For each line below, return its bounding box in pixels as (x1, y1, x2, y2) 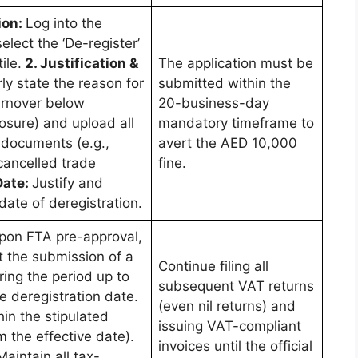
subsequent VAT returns (158, 278, 314, 295)
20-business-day (158, 95, 269, 112)
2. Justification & (22, 55, 138, 72)
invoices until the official (158, 338, 312, 355)
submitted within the (158, 75, 291, 92)
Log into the (26, 15, 102, 32)
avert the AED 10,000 (158, 135, 297, 152)
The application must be (158, 55, 313, 72)
